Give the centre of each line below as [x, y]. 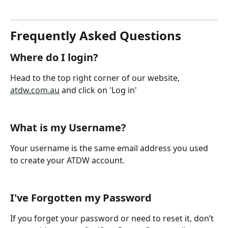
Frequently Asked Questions [96, 36]
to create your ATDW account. [68, 161]
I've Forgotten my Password [82, 198]
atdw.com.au [35, 90]
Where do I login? [54, 58]
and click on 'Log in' [98, 90]
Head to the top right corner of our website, [96, 78]
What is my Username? [69, 128]
